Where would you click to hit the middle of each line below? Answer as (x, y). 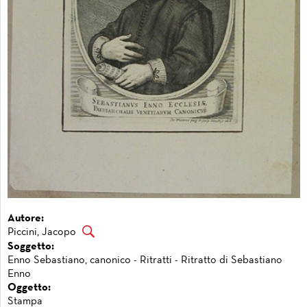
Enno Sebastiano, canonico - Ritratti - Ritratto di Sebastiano (145, 260)
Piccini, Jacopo (42, 233)
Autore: (26, 218)
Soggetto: (31, 246)
